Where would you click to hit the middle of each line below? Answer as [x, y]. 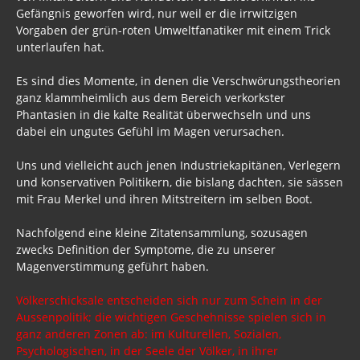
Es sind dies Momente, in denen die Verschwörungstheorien [178, 80]
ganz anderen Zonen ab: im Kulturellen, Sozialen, [149, 333]
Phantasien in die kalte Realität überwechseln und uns [164, 114]
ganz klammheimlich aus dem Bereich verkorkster [151, 97]
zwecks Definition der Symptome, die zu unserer [146, 249]
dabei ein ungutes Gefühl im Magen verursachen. [152, 131]
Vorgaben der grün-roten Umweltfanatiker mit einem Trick [173, 30]
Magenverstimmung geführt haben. [114, 266]
